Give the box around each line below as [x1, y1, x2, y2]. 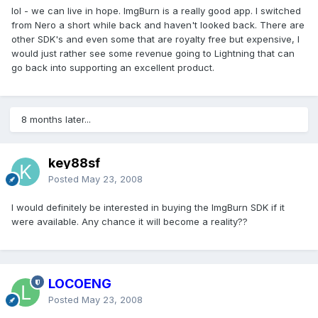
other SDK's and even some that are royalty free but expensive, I [11, 33, 300, 45]
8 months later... [21, 114, 91, 126]
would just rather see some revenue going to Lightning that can [11, 48, 295, 60]
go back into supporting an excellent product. [11, 62, 214, 74]
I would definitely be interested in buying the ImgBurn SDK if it [11, 202, 285, 214]
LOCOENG [48, 276, 111, 292]
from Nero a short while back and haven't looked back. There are [11, 19, 305, 31]
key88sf [48, 155, 100, 171]
